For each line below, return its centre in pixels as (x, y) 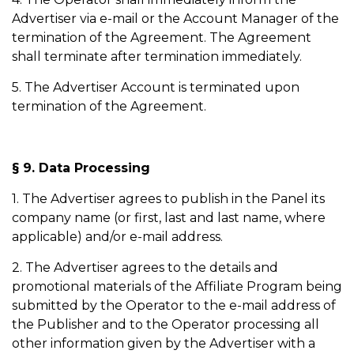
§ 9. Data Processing (83, 168)
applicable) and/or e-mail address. (119, 237)
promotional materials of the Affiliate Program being (177, 286)
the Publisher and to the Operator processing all (166, 324)
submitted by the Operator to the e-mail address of (174, 305)
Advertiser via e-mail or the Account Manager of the (175, 19)
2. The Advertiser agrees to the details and (145, 267)
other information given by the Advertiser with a (164, 343)
